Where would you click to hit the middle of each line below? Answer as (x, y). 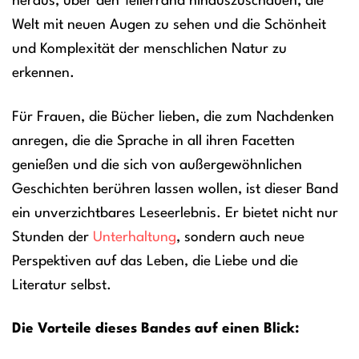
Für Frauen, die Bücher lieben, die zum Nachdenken (173, 117)
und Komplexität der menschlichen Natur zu (149, 49)
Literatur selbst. (62, 285)
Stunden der (52, 237)
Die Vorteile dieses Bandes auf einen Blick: (155, 329)
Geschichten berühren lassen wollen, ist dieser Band (175, 189)
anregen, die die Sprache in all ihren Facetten (153, 141)
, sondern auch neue (240, 237)
